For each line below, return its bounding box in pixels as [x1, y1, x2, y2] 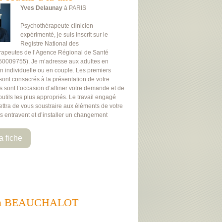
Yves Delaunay [20, 4, 62, 11]
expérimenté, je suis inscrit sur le [20, 31, 108, 38]
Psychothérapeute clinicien [20, 22, 93, 29]
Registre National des [20, 40, 79, 47]
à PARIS [62, 4, 86, 11]
